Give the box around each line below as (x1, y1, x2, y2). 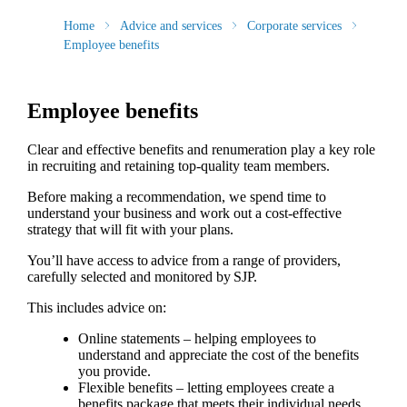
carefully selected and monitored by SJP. (26, 269, 261, 285)
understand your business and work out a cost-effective (26, 205, 342, 222)
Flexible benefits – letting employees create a (77, 380, 334, 396)
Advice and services (119, 18, 222, 33)
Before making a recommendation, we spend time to (26, 189, 326, 205)
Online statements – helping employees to (77, 331, 316, 347)
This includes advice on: (26, 300, 170, 316)
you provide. (77, 363, 154, 380)
